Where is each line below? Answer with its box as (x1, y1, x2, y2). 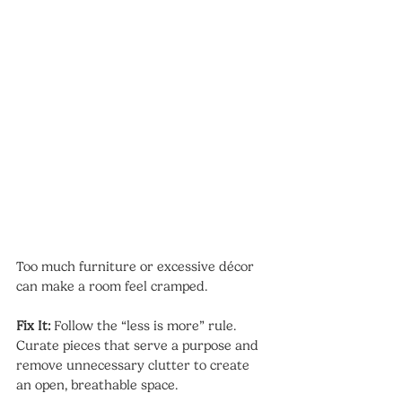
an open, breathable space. (16, 376, 178, 393)
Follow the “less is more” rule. (50, 317, 240, 334)
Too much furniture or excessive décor (16, 258, 258, 275)
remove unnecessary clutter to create (16, 356, 253, 373)
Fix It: (16, 317, 50, 334)
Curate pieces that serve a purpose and (16, 336, 262, 354)
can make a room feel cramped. (16, 277, 207, 294)
